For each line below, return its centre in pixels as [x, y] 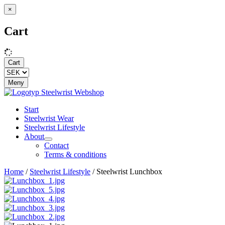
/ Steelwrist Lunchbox [126, 171]
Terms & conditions [75, 154]
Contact [57, 145]
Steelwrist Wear [49, 118]
